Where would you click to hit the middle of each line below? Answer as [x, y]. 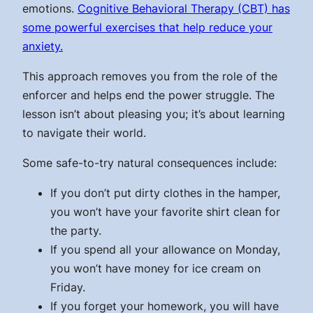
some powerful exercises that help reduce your [147, 28]
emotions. [50, 9]
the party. [76, 231]
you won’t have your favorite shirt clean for [165, 212]
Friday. [68, 287]
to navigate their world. [84, 133]
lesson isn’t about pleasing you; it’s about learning [154, 114]
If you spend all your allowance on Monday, [165, 250]
